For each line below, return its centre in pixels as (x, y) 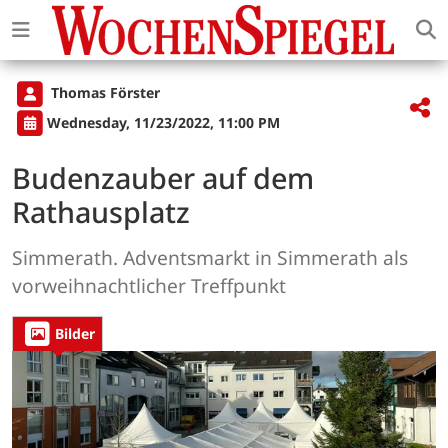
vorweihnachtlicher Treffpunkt (149, 285)
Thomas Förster (103, 93)
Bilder (75, 334)
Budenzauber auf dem (163, 177)
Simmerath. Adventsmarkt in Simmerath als (210, 257)
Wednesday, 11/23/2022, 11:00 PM (163, 122)
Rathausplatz (101, 211)
